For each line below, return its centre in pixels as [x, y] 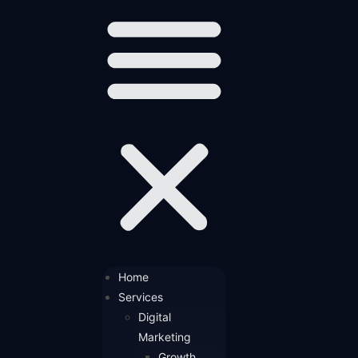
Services [141, 296]
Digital [155, 316]
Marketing [165, 336]
